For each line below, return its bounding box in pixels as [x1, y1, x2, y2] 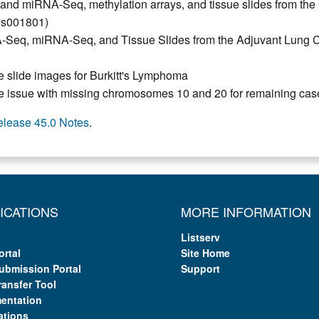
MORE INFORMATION [181, 202, 311, 221]
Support [181, 261, 220, 276]
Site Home [181, 245, 230, 260]
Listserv [181, 229, 220, 244]
